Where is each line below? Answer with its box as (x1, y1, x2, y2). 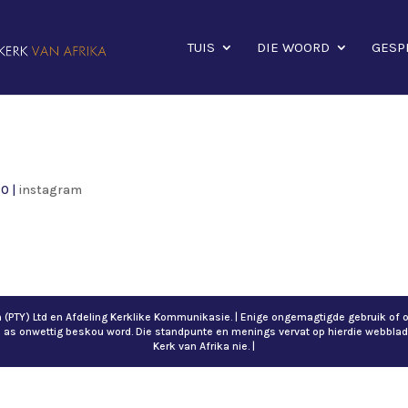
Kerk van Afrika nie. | (153, 340, 255, 352)
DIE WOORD (257, 39, 330, 56)
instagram (18, 182, 83, 198)
